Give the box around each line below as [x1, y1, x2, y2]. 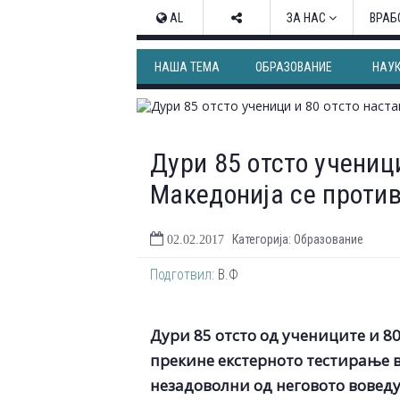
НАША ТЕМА [154, 60, 220, 74]
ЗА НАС [287, 11, 329, 25]
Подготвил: [150, 266, 214, 283]
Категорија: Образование [232, 232, 363, 246]
